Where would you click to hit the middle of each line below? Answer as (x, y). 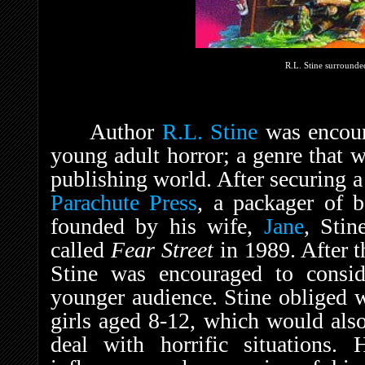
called (81, 249)
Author (126, 131)
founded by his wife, (157, 226)
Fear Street (162, 249)
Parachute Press (124, 202)
